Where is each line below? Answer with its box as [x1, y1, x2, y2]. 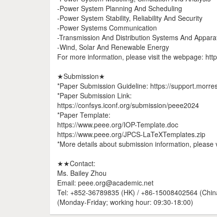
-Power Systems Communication [57, 23, 157, 32]
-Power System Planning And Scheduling [57, 3, 182, 13]
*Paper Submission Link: [57, 91, 132, 100]
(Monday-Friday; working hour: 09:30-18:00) [57, 197, 193, 207]
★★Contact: [57, 158, 95, 168]
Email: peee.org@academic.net [57, 178, 154, 187]
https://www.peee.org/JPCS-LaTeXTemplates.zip [57, 129, 205, 139]
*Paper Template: [57, 110, 110, 120]
